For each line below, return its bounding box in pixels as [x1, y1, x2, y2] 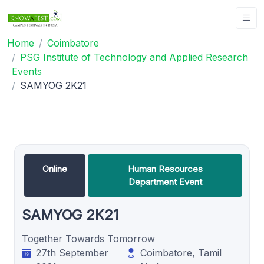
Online [42, 163, 67, 174]
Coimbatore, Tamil [140, 246, 222, 259]
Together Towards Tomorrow [22, 232, 155, 245]
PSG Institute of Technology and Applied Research [20, 51, 248, 63]
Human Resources [127, 163, 203, 174]
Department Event [128, 176, 202, 187]
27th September [36, 246, 108, 259]
